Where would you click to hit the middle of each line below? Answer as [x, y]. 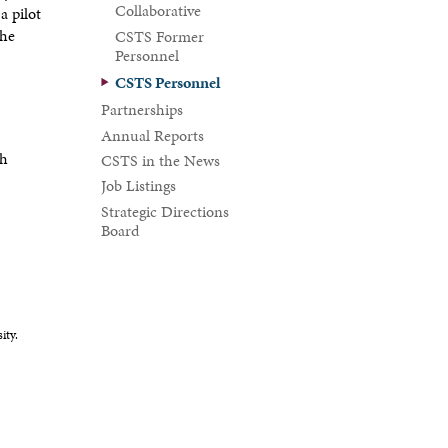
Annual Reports [153, 135]
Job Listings [139, 186]
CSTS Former [160, 36]
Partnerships [142, 110]
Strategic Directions [165, 211]
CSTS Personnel [168, 82]
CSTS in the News [161, 161]
